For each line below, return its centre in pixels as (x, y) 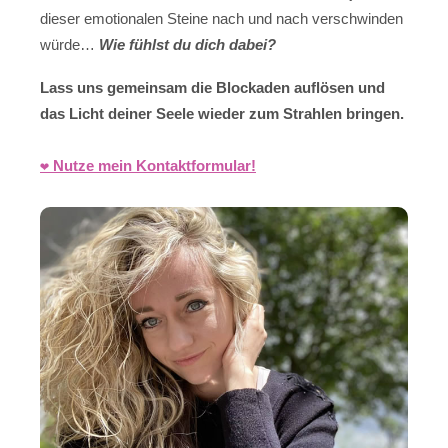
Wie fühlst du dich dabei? (187, 45)
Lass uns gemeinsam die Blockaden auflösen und (212, 87)
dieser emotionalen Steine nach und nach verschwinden (221, 19)
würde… (69, 45)
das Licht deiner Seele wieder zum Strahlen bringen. (222, 113)
